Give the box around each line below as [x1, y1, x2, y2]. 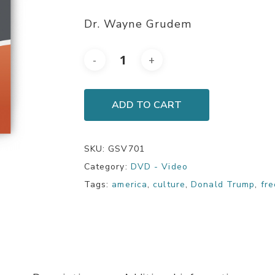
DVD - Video [130, 161, 188, 172]
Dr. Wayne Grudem [83, 17, 192, 31]
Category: [83, 161, 131, 172]
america [112, 179, 148, 190]
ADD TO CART [111, 98, 182, 112]
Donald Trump [191, 179, 255, 190]
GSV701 [108, 143, 145, 155]
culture [153, 179, 185, 190]
